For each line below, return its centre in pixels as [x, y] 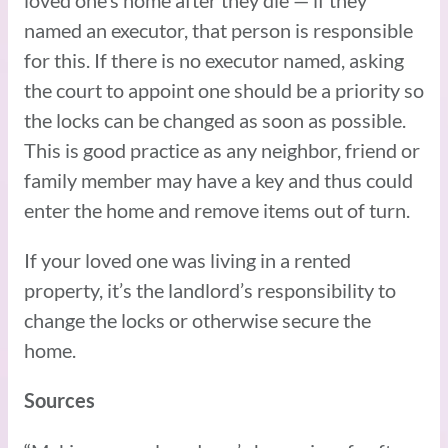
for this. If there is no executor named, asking [214, 59]
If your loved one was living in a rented [187, 259]
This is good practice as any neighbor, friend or [222, 149]
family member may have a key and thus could [218, 179]
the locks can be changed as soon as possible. [215, 119]
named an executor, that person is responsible [218, 29]
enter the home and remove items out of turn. [219, 209]
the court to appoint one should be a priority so [224, 89]
